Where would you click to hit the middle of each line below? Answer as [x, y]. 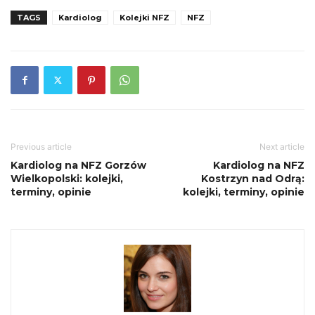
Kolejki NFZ [144, 17]
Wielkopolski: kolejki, [67, 178]
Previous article [41, 146]
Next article [282, 146]
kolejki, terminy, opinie [244, 192]
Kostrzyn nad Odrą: [253, 178]
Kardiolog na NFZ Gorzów [78, 165]
